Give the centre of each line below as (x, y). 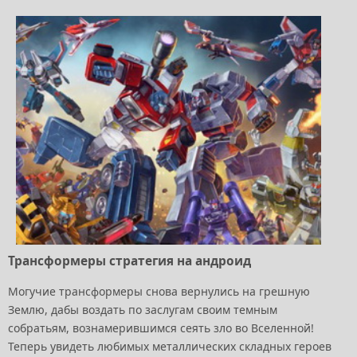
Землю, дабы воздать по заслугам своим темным (143, 309)
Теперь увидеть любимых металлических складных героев (170, 346)
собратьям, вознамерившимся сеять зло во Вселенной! (161, 328)
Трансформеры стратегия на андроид (129, 261)
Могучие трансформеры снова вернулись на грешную (159, 291)
